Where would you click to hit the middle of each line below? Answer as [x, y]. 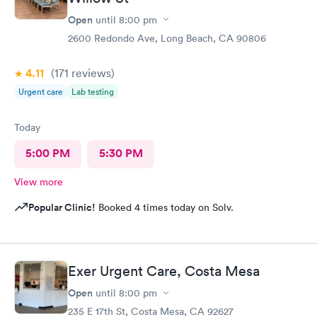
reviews [90, 73]
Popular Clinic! [62, 207]
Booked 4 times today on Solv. [165, 207]
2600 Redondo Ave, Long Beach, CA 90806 [167, 38]
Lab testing [93, 91]
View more [39, 181]
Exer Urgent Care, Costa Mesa [164, 271]
